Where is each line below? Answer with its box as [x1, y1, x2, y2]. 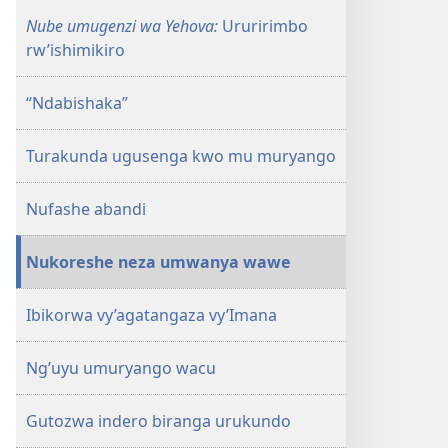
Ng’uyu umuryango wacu [26, 357, 216, 379]
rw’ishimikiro [26, 39, 125, 61]
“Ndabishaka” [26, 92, 128, 114]
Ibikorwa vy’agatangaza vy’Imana [26, 304, 277, 326]
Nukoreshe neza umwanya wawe [26, 251, 291, 273]
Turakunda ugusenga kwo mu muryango [26, 145, 336, 167]
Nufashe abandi [26, 198, 146, 220]
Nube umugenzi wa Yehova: [26, 15, 218, 37]
